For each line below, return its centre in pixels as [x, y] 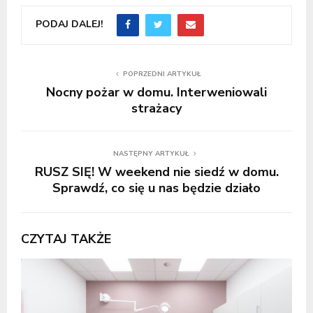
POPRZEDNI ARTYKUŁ [162, 74]
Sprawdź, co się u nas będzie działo [156, 188]
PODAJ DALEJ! [69, 24]
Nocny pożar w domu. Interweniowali [156, 92]
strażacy [156, 108]
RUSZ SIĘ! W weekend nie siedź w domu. [156, 172]
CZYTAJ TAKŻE [66, 239]
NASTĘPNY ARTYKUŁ [151, 153]
